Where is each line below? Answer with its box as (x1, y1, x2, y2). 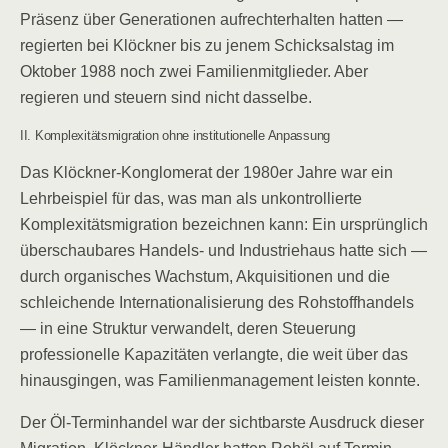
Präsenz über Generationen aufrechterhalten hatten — (20, 11, 403, 28)
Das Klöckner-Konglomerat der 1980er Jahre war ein (20, 164, 393, 181)
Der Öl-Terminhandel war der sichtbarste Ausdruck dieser (20, 414, 424, 431)
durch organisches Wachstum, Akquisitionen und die (20, 268, 390, 285)
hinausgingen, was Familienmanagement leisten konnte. (20, 372, 420, 389)
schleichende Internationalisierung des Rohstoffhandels (20, 294, 414, 311)
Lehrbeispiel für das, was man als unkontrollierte (20, 190, 362, 207)
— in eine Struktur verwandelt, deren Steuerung (20, 320, 356, 337)
